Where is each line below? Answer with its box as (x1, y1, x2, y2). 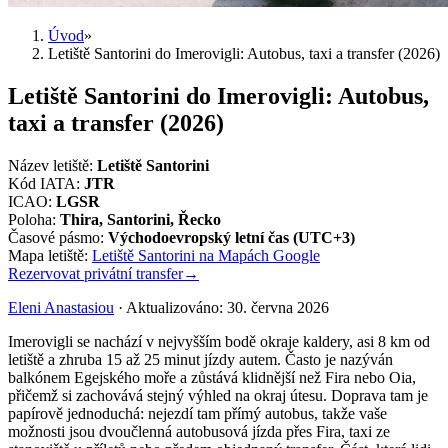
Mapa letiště (8, 246, 84, 264)
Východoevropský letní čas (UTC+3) (108, 228, 355, 246)
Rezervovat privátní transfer (8, 264, 183, 282)
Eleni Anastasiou (8, 298, 114, 316)
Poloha (8, 210, 52, 228)
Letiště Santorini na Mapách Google (92, 246, 320, 264)
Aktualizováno (126, 298, 219, 316)
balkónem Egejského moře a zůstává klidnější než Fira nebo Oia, (8, 368, 416, 386)
